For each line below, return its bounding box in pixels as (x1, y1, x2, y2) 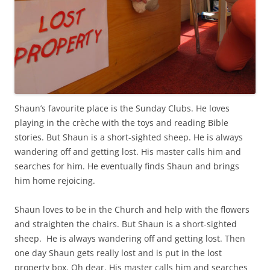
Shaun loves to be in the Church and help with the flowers (14, 203, 250, 215)
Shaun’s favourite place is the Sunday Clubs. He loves (14, 102, 230, 114)
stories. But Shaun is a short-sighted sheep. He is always (14, 131, 243, 143)
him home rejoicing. (14, 174, 95, 186)
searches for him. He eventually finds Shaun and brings (14, 160, 239, 172)
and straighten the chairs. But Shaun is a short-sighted (14, 218, 237, 230)
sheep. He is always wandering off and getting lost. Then (14, 232, 245, 244)
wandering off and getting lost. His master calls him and (14, 145, 241, 157)
